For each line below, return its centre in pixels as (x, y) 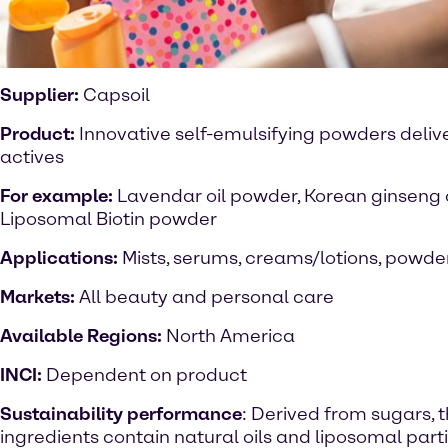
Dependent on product (146, 375)
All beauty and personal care (206, 297)
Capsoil (116, 95)
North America (230, 336)
